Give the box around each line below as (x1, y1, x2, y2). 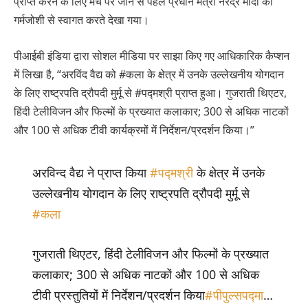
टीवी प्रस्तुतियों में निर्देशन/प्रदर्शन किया (32, 286, 205, 303)
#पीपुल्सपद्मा (204, 286, 263, 303)
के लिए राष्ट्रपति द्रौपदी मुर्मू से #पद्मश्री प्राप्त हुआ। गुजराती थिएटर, (14, 85, 287, 100)
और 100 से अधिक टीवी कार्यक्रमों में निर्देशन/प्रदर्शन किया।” (14, 122, 254, 137)
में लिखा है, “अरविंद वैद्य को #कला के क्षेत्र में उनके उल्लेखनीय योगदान (14, 66, 284, 82)
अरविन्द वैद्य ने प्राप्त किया (32, 164, 150, 181)
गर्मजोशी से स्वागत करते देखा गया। (14, 12, 149, 28)
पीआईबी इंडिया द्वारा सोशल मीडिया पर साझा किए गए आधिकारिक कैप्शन (14, 47, 289, 63)
